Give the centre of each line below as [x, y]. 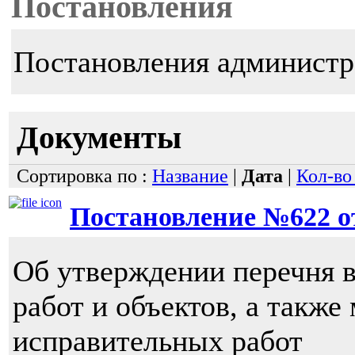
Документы [99, 138]
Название [190, 176]
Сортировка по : [84, 176]
